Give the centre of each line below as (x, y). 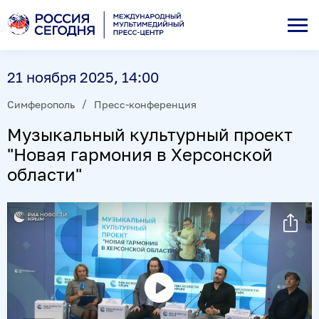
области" (45, 174)
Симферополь (41, 104)
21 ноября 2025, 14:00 (83, 77)
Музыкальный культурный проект (150, 134)
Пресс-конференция (145, 104)
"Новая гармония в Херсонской (140, 154)
